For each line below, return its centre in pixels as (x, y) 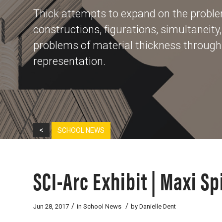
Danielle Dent (158, 206)
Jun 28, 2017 (51, 206)
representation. (69, 61)
